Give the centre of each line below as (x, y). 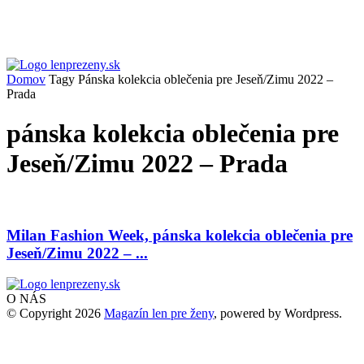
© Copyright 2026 (55, 314)
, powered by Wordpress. (278, 314)
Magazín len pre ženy (159, 314)
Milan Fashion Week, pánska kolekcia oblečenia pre (180, 235)
